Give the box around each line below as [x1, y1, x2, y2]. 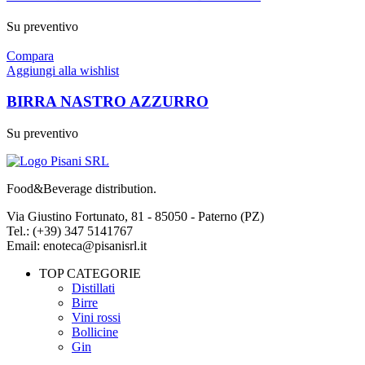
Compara [7, 48, 54, 63]
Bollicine [72, 325, 118, 340]
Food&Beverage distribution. [7, 182, 156, 196]
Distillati [72, 281, 115, 296]
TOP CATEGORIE [39, 266, 141, 281]
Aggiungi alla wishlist [7, 63, 119, 77]
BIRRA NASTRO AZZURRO [7, 93, 209, 111]
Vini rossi [72, 310, 121, 325]
